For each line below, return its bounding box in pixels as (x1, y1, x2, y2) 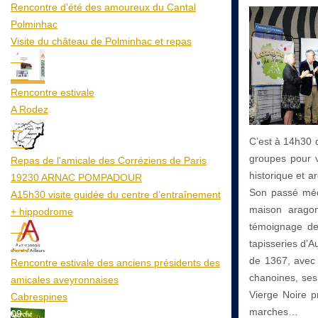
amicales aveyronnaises (11, 273, 119, 285)
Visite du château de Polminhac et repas (11, 35, 192, 47)
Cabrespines (11, 290, 67, 302)
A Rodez (11, 103, 48, 115)
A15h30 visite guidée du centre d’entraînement (11, 188, 221, 200)
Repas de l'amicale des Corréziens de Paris (11, 154, 207, 166)
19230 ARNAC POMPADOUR (11, 171, 142, 183)
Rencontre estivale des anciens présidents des (11, 256, 220, 268)
